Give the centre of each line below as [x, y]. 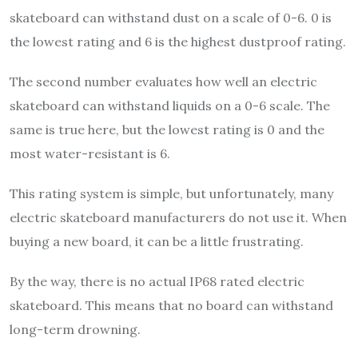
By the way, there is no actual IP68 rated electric [157, 282]
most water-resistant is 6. [90, 154]
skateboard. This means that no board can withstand [171, 306]
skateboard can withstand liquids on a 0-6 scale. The [170, 106]
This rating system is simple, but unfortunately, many [171, 194]
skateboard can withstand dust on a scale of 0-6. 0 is [171, 18]
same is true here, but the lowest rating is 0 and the [167, 130]
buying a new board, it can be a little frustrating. [157, 242]
